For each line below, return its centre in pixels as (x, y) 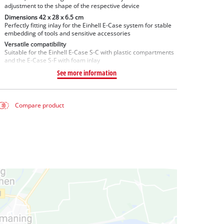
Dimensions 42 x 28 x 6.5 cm (44, 17)
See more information (87, 73)
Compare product (40, 105)
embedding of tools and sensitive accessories (67, 33)
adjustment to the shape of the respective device (72, 5)
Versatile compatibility (35, 44)
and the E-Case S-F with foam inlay (52, 60)
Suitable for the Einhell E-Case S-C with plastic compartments (89, 52)
